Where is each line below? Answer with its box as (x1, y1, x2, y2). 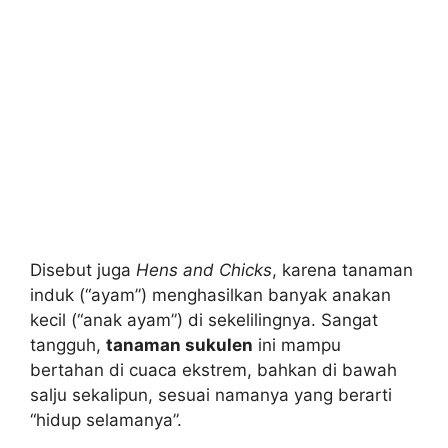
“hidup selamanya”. (30, 409, 182, 430)
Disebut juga (30, 259, 136, 280)
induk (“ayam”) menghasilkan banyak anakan (30, 284, 391, 305)
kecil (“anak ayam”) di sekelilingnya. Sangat (30, 309, 378, 330)
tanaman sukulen (106, 334, 253, 355)
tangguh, (30, 334, 106, 355)
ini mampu (253, 334, 341, 355)
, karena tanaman (272, 259, 413, 280)
